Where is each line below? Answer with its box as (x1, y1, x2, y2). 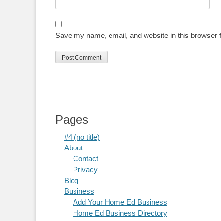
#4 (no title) (64, 133, 100, 142)
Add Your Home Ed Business (73, 198, 167, 207)
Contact (73, 154, 98, 163)
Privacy (73, 165, 98, 174)
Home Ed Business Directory (73, 209, 167, 218)
